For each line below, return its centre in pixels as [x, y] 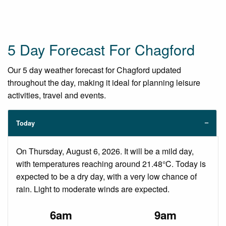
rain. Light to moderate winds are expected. [93, 189]
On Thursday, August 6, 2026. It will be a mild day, [105, 151]
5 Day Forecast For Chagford [101, 49]
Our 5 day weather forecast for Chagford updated [94, 70]
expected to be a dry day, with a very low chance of [106, 176]
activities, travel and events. [57, 95]
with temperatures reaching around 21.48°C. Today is [111, 163]
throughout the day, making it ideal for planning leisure [104, 82]
